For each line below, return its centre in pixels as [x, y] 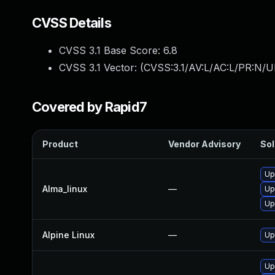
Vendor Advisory [204, 144]
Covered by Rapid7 [90, 107]
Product [60, 144]
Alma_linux [65, 189]
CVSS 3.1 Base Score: [111, 50]
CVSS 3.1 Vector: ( [101, 68]
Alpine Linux [68, 235]
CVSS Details [72, 23]
